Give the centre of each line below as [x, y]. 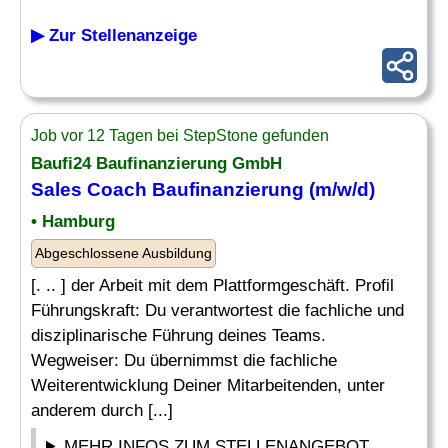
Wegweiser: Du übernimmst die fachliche [184, 360]
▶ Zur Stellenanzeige [114, 35]
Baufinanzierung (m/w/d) [261, 189]
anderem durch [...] [102, 410]
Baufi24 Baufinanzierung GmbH [156, 163]
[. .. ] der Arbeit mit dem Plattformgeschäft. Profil [212, 285]
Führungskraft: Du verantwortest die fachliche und [217, 310]
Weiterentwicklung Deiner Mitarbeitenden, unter [208, 385]
